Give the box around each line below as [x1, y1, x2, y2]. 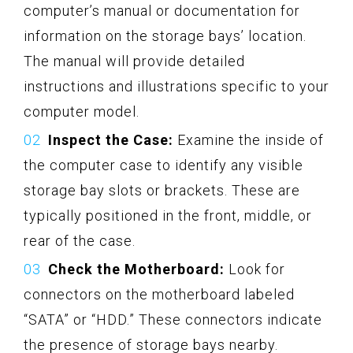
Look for [225, 260, 285, 277]
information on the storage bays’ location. [24, 27, 307, 44]
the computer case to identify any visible [24, 156, 303, 173]
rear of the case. [24, 232, 136, 249]
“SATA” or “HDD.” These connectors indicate [24, 310, 322, 328]
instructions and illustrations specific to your [24, 77, 329, 95]
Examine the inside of [173, 131, 324, 148]
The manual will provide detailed [24, 52, 245, 69]
